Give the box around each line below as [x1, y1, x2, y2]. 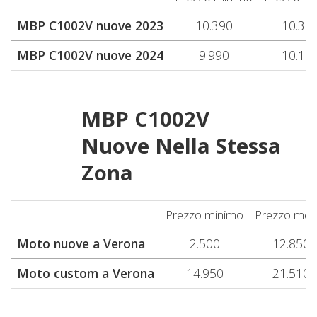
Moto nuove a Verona [17, 235, 145, 252]
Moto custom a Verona [17, 265, 154, 282]
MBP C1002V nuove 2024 [17, 47, 163, 64]
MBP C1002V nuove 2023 [17, 17, 163, 34]
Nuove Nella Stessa [81, 132, 281, 160]
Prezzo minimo [166, 207, 243, 223]
